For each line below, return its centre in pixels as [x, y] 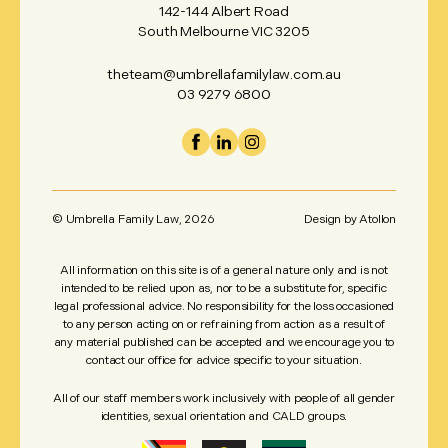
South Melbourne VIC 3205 [224, 31]
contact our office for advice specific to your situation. [224, 360]
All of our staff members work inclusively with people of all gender [224, 398]
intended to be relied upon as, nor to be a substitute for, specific [224, 288]
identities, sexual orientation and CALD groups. [224, 416]
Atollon [377, 219]
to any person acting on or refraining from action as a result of [224, 324]
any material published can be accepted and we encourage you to [224, 342]
